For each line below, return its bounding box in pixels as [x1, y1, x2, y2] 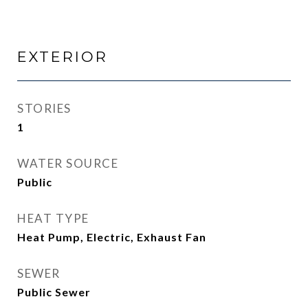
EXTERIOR [17, 48, 108, 65]
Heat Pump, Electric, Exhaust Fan [17, 230, 206, 243]
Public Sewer [17, 285, 91, 298]
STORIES [17, 101, 71, 115]
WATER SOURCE [17, 156, 118, 170]
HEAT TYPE [17, 211, 89, 225]
